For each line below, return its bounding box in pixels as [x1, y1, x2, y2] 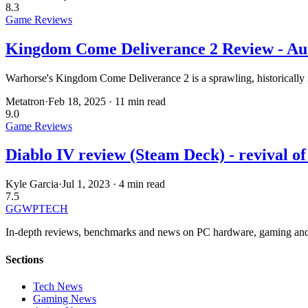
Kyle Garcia [5, 178, 58, 190]
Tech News [33, 280, 82, 292]
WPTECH [22, 203, 68, 215]
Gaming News [33, 292, 96, 305]
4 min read [119, 178, 165, 190]
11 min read [115, 95, 166, 107]
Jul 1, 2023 [62, 178, 110, 190]
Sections [5, 253, 43, 265]
